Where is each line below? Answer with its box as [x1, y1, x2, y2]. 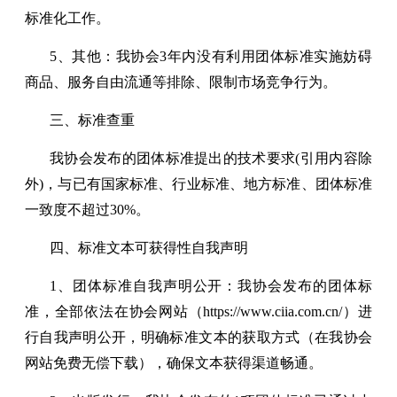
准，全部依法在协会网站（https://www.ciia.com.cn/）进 [25, 303, 372, 319]
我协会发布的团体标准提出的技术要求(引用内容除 [50, 150, 372, 166]
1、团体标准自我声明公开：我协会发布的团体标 [50, 277, 372, 293]
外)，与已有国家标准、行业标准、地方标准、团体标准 [25, 175, 372, 191]
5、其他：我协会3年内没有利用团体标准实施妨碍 [50, 48, 372, 64]
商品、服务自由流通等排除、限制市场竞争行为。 [25, 74, 337, 90]
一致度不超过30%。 [25, 201, 150, 217]
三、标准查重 [50, 112, 135, 128]
